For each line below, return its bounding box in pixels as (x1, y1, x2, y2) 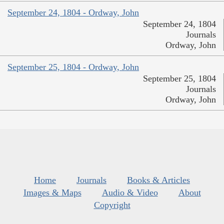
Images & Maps (23, 187, 81, 197)
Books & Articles (127, 174, 190, 185)
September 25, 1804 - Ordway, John (7, 61, 139, 72)
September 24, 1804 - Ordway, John (7, 7, 139, 17)
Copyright (93, 199, 130, 210)
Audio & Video (101, 187, 158, 197)
